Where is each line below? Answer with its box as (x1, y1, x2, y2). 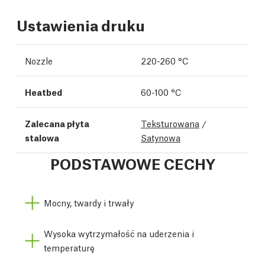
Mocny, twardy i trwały (44, 196, 134, 208)
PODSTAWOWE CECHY (50, 153, 215, 173)
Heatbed (25, 86, 62, 98)
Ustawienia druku (17, 14, 145, 35)
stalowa (25, 131, 59, 143)
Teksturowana (141, 117, 199, 129)
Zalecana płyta (25, 117, 89, 129)
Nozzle (25, 54, 53, 66)
